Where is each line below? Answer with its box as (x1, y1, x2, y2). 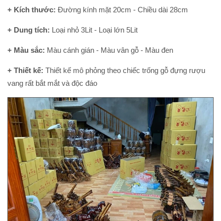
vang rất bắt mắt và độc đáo (7, 79, 97, 88)
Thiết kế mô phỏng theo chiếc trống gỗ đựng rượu (43, 66, 205, 75)
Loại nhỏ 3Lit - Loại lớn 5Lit (50, 26, 138, 35)
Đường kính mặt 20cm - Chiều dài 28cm (56, 5, 188, 14)
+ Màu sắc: (7, 46, 45, 55)
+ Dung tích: (7, 26, 50, 35)
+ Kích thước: (7, 5, 56, 14)
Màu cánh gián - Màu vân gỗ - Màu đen (45, 46, 173, 55)
